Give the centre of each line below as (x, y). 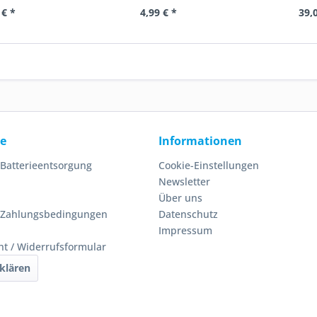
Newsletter (184, 181)
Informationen (200, 141)
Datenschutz (188, 214)
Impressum (185, 230)
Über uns (180, 198)
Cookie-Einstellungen (209, 165)
